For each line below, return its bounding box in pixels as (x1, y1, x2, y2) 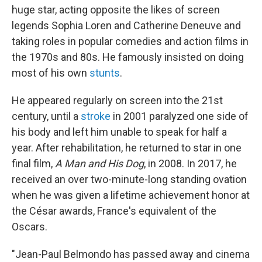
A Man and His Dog (55, 157, 144, 170)
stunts (89, 66, 120, 79)
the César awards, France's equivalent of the (12, 204, 216, 217)
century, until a (12, 109, 81, 122)
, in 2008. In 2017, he (144, 157, 237, 170)
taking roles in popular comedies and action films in (12, 35, 249, 47)
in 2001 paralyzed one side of (111, 109, 249, 122)
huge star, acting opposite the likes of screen (12, 3, 220, 16)
